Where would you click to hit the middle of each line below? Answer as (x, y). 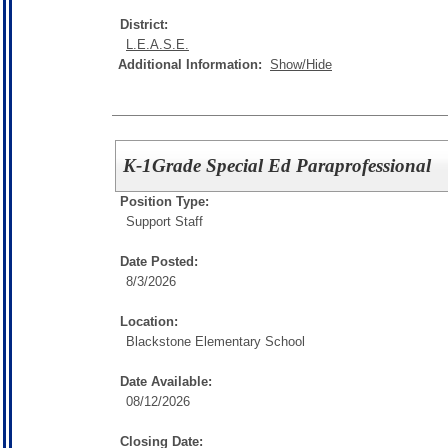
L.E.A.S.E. (157, 45)
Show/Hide (301, 65)
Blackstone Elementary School (215, 341)
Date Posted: (159, 261)
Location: (149, 321)
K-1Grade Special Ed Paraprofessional (277, 165)
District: (144, 25)
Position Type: (164, 201)
